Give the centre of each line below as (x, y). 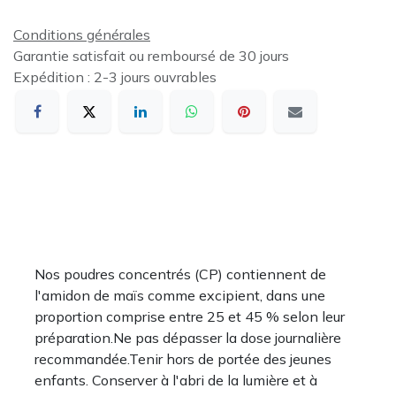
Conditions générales (82, 35)
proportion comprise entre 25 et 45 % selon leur (190, 316)
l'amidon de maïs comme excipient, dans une (180, 295)
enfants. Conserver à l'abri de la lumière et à (176, 380)
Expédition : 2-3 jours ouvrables (115, 77)
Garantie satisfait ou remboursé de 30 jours (151, 56)
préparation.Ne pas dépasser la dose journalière (188, 337)
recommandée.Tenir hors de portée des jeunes (183, 358)
